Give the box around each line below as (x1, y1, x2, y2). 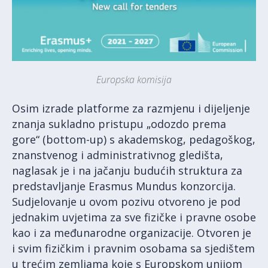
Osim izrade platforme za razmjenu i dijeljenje (12, 100, 250, 115)
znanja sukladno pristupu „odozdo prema (12, 116, 226, 131)
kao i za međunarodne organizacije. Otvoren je (12, 225, 251, 240)
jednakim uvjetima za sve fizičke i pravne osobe (12, 209, 256, 224)
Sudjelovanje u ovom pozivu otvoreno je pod (12, 194, 240, 209)
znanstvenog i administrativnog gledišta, (12, 147, 223, 162)
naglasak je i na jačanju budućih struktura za (12, 163, 242, 178)
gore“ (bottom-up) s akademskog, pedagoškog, (12, 132, 255, 147)
